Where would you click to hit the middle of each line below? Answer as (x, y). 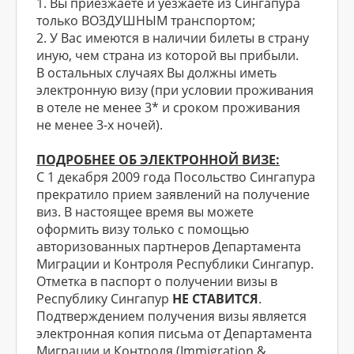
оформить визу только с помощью (143, 229)
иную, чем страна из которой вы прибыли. (168, 55)
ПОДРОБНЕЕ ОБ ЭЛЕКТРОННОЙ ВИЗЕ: (158, 160)
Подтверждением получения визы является (171, 316)
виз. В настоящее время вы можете (145, 212)
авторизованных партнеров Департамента (169, 247)
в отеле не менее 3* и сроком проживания (168, 107)
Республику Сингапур (104, 299)
